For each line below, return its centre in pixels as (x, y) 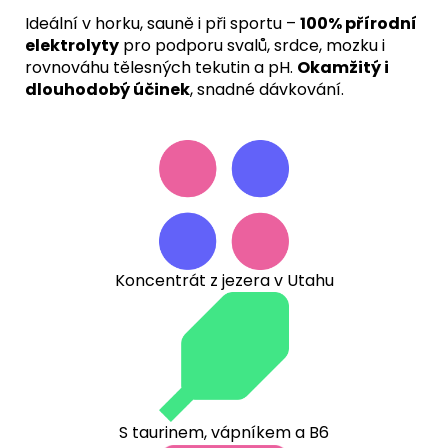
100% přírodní (358, 23)
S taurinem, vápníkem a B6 (224, 432)
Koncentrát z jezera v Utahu (224, 280)
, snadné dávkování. (267, 89)
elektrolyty (72, 45)
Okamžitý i (343, 67)
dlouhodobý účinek (107, 89)
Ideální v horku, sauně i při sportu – (162, 23)
